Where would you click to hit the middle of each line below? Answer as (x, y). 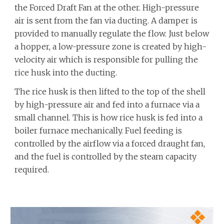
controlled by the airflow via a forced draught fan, (110, 143)
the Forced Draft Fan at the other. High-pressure (107, 7)
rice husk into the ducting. (66, 72)
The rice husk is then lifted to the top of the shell (110, 91)
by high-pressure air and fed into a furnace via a (107, 104)
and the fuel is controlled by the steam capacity (106, 156)
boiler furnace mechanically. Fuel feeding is (98, 130)
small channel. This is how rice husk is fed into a (109, 117)
